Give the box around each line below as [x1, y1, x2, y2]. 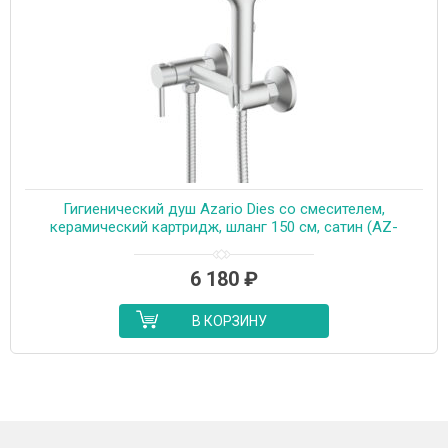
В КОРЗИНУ [191, 312, 267, 329]
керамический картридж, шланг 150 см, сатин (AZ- [50, 217, 398, 236]
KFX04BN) [191, 235, 257, 254]
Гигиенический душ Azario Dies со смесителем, [63, 199, 385, 218]
